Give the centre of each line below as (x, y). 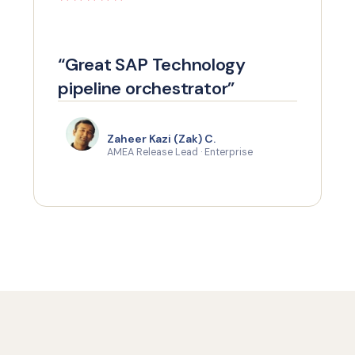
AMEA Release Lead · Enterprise (180, 152)
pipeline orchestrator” (147, 88)
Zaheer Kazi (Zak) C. (161, 139)
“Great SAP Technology (152, 65)
